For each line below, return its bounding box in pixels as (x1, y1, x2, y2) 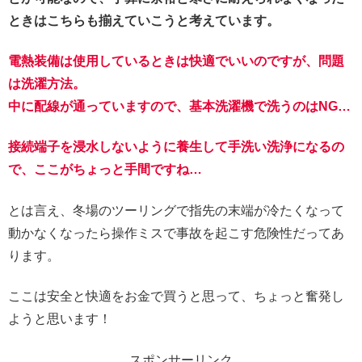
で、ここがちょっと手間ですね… (8, 162, 202, 177)
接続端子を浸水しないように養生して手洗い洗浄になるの (8, 140, 344, 154)
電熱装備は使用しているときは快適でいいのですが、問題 (8, 53, 344, 68)
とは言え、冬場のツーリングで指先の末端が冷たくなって (8, 203, 344, 217)
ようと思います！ (8, 312, 112, 326)
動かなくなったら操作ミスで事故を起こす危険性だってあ (8, 225, 344, 240)
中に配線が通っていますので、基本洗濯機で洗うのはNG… (8, 99, 351, 113)
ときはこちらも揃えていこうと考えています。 (8, 13, 280, 27)
